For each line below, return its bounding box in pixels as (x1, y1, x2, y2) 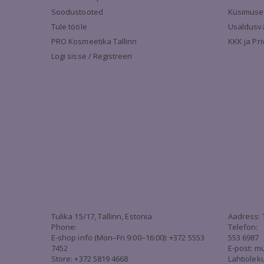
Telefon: (228, 222, 258, 232)
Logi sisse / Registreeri (51, 51, 133, 61)
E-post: (228, 243, 255, 253)
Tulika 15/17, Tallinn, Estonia (51, 211, 152, 222)
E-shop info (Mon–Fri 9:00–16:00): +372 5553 (51, 232, 204, 243)
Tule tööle (51, 21, 87, 32)
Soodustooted (51, 6, 103, 17)
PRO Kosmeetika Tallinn (51, 36, 137, 47)
